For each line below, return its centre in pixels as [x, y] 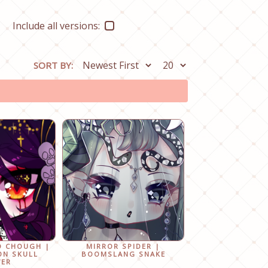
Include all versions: [57, 25]
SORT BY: [53, 66]
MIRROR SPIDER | [124, 246]
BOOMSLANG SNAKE [123, 254]
